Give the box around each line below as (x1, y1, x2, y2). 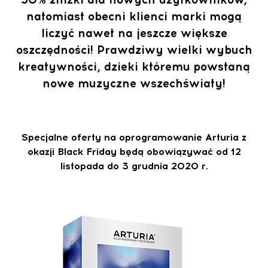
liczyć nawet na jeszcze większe (41, 26, 227, 41)
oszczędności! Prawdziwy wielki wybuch (16, 43, 252, 57)
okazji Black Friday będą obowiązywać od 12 (27, 146, 241, 158)
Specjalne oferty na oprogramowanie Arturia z (22, 132, 246, 144)
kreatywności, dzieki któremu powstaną (18, 60, 250, 74)
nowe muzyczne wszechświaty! (42, 77, 226, 91)
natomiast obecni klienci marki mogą (26, 10, 242, 24)
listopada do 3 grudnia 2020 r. (60, 160, 208, 172)
